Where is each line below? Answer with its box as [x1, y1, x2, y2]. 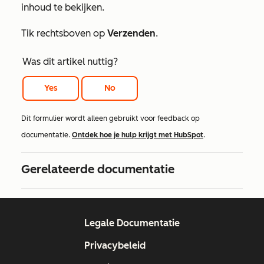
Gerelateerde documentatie [21, 162, 174, 177]
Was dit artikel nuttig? [22, 56, 118, 67]
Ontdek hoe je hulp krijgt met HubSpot [72, 131, 203, 140]
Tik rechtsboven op [21, 28, 107, 39]
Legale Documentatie [84, 217, 180, 229]
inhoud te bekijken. [21, 2, 104, 13]
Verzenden [107, 28, 156, 39]
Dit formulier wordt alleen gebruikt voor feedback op [21, 114, 200, 123]
